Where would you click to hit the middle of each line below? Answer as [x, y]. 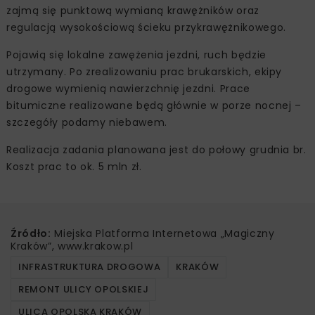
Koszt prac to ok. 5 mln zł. [74, 167]
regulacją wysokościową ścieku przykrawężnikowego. [146, 28]
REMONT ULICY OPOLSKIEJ [84, 290]
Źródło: [31, 234]
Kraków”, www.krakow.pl [72, 246]
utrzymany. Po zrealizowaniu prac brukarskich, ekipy [144, 72]
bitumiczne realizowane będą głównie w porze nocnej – [154, 106]
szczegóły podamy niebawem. [87, 123]
